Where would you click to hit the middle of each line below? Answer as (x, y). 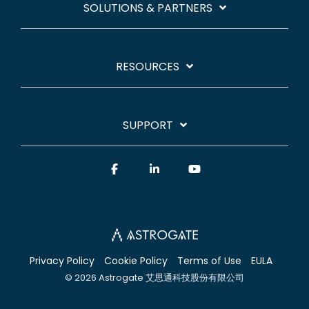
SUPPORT (148, 125)
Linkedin (181, 169)
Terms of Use (209, 260)
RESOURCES (148, 66)
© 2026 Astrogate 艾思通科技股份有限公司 (154, 277)
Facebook (145, 169)
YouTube (224, 169)
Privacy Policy (62, 260)
